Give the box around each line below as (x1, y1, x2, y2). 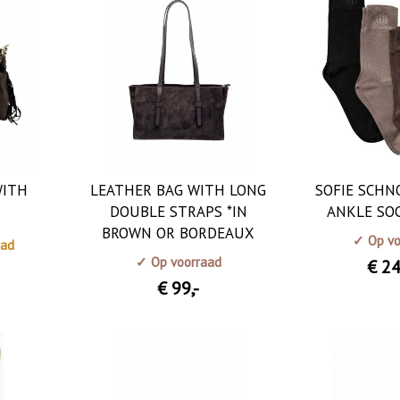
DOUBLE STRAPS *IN (109, 201, 247, 221)
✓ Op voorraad (135, 253, 221, 271)
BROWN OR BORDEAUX (102, 222, 255, 243)
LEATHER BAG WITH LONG (90, 179, 267, 200)
